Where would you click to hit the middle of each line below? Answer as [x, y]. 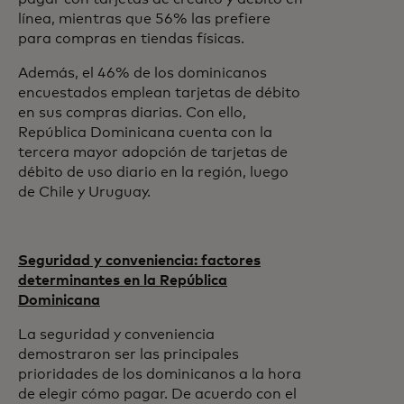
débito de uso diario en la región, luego [153, 172]
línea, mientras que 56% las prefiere [144, 19]
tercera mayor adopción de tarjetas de [153, 152]
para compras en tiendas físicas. [131, 39]
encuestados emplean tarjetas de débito [159, 93]
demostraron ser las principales [129, 354]
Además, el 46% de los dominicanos [142, 73]
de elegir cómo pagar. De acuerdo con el [157, 394]
